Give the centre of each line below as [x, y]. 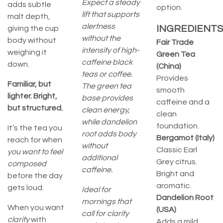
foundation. [177, 126]
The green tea [107, 86]
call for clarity [106, 214]
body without [32, 41]
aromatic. [173, 186]
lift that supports [111, 15]
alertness [99, 27]
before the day [35, 176]
